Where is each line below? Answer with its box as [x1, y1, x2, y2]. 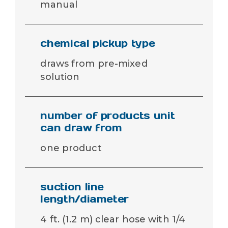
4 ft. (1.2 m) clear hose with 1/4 [40, 213, 186, 225]
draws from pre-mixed [40, 58, 148, 69]
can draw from [40, 121, 122, 134]
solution [40, 71, 80, 82]
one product [40, 142, 102, 154]
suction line [40, 180, 104, 193]
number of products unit [40, 108, 175, 122]
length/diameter [40, 192, 129, 206]
